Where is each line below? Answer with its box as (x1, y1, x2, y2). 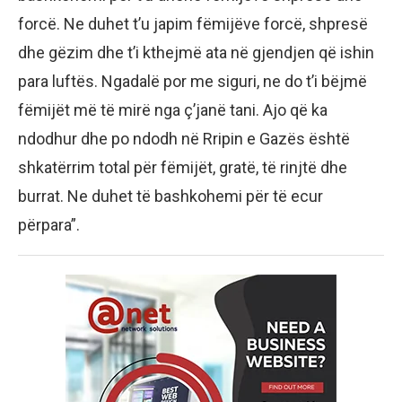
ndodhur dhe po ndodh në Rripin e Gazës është (18, 128, 350, 148)
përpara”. (18, 214, 80, 234)
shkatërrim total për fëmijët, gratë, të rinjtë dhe (18, 157, 347, 177)
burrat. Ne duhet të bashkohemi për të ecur (18, 186, 323, 205)
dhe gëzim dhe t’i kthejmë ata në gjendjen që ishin (18, 42, 374, 62)
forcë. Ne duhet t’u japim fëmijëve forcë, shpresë (18, 13, 368, 33)
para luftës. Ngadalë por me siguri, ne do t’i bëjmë (18, 71, 367, 91)
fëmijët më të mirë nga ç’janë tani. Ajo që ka (18, 100, 328, 119)
